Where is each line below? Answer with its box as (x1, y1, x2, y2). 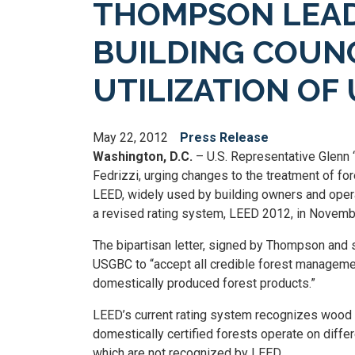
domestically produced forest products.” (93, 276, 315, 291)
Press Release (180, 130, 269, 145)
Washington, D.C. (93, 149, 196, 164)
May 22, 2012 (93, 130, 168, 145)
